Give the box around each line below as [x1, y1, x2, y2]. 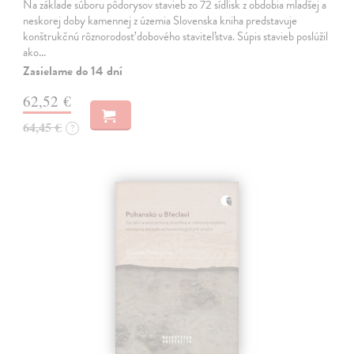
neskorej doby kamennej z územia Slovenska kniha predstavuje [23, 12, 298, 30]
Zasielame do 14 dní [23, 62, 123, 81]
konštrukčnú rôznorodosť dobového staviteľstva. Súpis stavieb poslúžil [23, 28, 329, 46]
